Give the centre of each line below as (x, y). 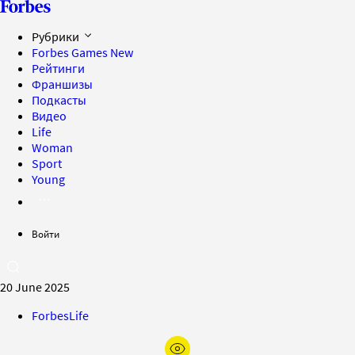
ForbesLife (60, 315)
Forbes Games (71, 52)
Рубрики (57, 36)
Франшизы (62, 84)
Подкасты (59, 100)
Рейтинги (58, 68)
